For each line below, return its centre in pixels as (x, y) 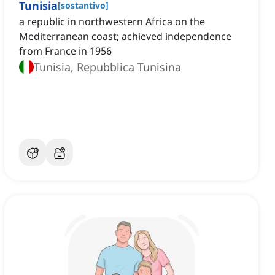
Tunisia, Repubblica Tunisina (107, 67)
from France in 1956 (65, 51)
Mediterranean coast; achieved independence (125, 37)
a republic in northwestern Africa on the (112, 22)
